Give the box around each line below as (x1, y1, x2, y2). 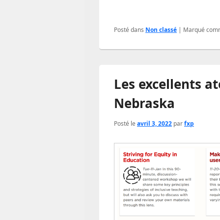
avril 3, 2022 (137, 119, 172, 128)
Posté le (114, 119, 137, 128)
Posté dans (114, 26, 144, 34)
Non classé (145, 26, 177, 34)
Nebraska (114, 94, 175, 112)
